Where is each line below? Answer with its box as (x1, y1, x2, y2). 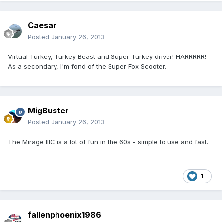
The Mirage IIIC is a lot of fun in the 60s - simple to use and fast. (8, 138, 208, 146)
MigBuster (28, 106, 69, 116)
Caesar (28, 20, 56, 31)
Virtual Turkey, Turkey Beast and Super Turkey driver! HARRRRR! (8, 53, 206, 61)
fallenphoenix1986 (28, 210, 101, 220)
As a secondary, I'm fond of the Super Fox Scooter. (8, 62, 166, 71)
